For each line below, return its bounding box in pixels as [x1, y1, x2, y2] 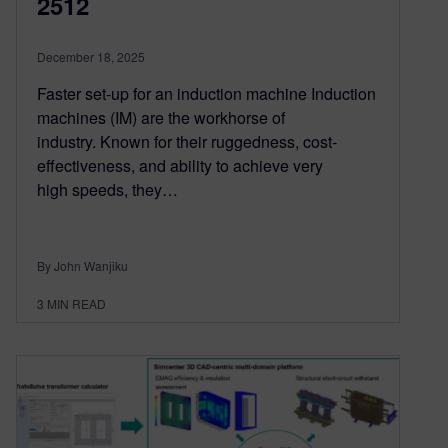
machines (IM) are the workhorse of [37, 105, 285, 129]
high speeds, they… [37, 177, 178, 201]
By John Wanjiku [37, 256, 128, 274]
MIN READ [47, 294, 106, 312]
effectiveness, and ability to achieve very [37, 153, 323, 177]
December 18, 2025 [37, 47, 145, 65]
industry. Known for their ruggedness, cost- [37, 129, 337, 153]
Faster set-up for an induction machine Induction [37, 81, 376, 105]
